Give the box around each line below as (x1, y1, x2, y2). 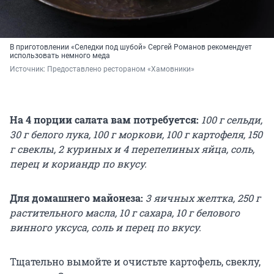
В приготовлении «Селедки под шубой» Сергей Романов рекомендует (10, 43, 252, 52)
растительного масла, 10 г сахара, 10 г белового (10, 206, 240, 220)
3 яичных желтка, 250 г (146, 191, 261, 205)
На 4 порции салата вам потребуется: (10, 113, 201, 127)
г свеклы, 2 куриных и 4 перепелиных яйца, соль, (10, 143, 254, 156)
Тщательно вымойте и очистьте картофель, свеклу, (10, 255, 261, 268)
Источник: (10, 65, 47, 74)
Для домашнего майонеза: (10, 191, 146, 205)
